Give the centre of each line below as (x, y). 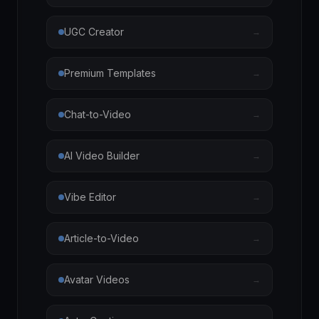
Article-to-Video (101, 238)
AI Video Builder (102, 156)
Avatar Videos (97, 279)
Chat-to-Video (98, 114)
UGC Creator (94, 32)
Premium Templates (110, 73)
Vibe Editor (90, 197)
